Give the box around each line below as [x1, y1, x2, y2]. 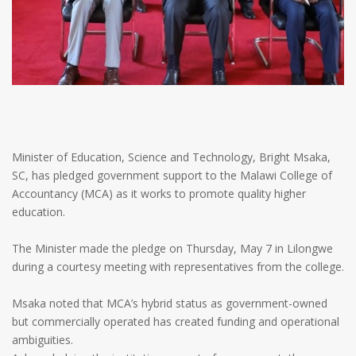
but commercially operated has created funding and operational [12, 313, 339, 329]
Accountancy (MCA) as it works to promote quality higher [12, 185, 306, 201]
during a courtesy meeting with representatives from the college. [12, 258, 344, 274]
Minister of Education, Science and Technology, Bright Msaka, [12, 149, 331, 164]
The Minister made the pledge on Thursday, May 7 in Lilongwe [12, 240, 333, 256]
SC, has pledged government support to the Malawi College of [12, 167, 332, 183]
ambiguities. [12, 331, 73, 347]
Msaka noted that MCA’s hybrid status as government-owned [12, 295, 327, 311]
